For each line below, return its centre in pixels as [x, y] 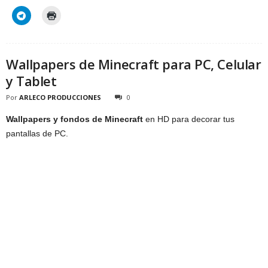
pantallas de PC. [37, 134]
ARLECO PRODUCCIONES [60, 98]
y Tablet [31, 81]
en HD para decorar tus [189, 119]
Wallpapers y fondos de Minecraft [74, 119]
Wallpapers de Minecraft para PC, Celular [134, 64]
